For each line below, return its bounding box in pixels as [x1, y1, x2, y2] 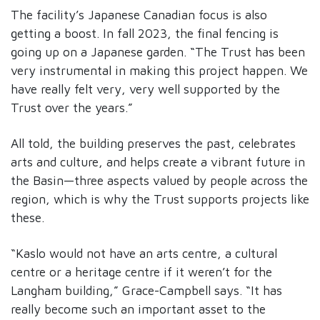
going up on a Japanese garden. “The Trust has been [11, 44, 305, 59]
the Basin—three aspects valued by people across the [11, 172, 308, 188]
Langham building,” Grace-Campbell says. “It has [11, 282, 282, 298]
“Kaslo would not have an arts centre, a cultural [11, 245, 277, 261]
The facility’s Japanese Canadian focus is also [11, 6, 267, 22]
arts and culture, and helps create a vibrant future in [11, 154, 305, 169]
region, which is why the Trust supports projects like [11, 191, 309, 206]
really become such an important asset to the [11, 301, 266, 316]
